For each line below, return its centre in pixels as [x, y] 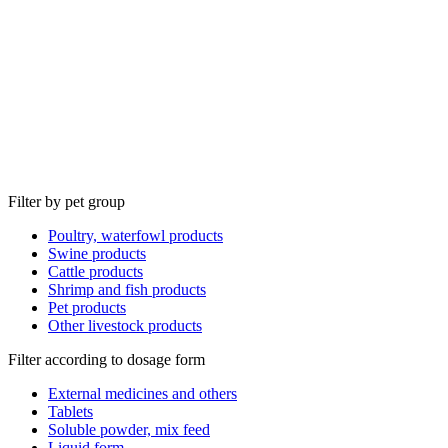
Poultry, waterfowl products [135, 235]
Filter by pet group [66, 201]
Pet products [87, 307]
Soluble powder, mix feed [129, 429]
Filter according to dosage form [106, 359]
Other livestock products [125, 325]
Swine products [97, 253]
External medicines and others [142, 393]
